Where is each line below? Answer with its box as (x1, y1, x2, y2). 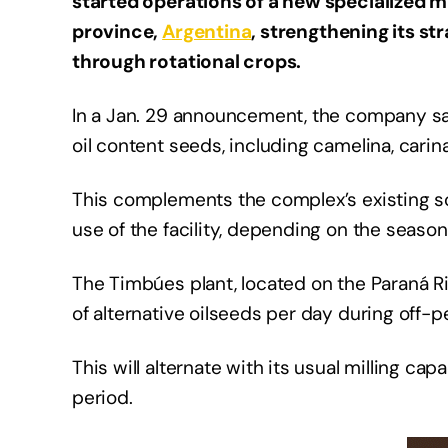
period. (72, 385, 133, 411)
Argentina (162, 19, 252, 45)
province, (72, 19, 163, 45)
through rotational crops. (72, 49, 302, 75)
